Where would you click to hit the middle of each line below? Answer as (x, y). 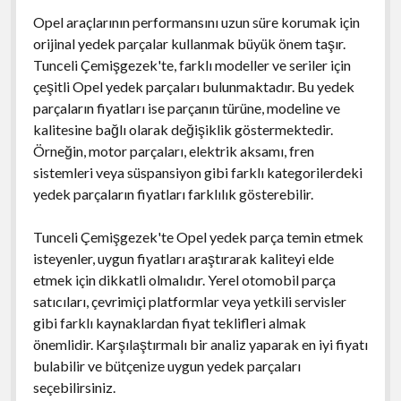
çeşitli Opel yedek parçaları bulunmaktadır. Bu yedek (193, 86)
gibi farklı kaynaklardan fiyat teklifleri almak (169, 322)
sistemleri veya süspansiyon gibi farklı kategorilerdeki (197, 172)
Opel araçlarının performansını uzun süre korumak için (196, 21)
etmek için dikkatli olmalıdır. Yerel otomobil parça (184, 279)
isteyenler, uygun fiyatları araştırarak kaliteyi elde (183, 258)
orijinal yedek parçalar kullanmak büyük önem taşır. (189, 43)
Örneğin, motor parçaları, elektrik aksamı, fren (173, 150)
